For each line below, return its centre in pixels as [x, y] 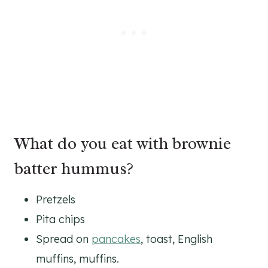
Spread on [64, 239]
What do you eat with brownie [123, 143]
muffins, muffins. [77, 258]
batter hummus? [74, 168]
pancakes [116, 239]
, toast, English [176, 239]
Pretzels [56, 199]
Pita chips [60, 219]
